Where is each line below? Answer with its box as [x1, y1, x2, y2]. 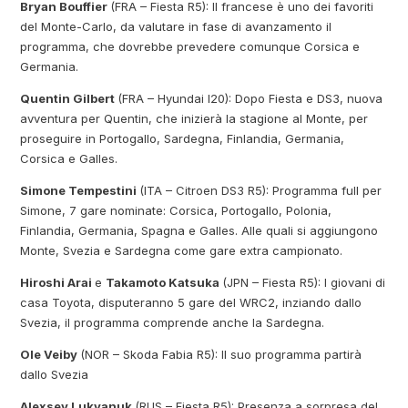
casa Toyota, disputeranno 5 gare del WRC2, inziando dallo [20, 294, 362, 310]
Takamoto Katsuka [106, 274, 223, 290]
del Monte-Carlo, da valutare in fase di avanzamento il [20, 18, 332, 34]
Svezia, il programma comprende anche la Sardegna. [20, 314, 325, 330]
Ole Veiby [20, 346, 81, 362]
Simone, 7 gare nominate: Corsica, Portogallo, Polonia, [20, 202, 332, 218]
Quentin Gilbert [20, 90, 118, 106]
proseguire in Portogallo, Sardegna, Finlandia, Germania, [20, 130, 345, 146]
